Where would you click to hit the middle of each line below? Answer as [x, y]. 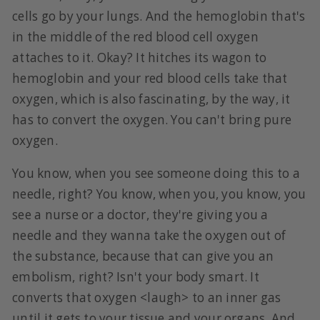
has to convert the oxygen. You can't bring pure [152, 119]
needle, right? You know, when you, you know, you [159, 194]
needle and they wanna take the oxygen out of [149, 236]
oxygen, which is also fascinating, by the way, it [151, 99]
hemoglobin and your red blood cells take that [150, 78]
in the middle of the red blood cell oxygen [135, 36]
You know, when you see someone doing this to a [156, 174]
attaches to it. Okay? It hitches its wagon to [140, 57]
